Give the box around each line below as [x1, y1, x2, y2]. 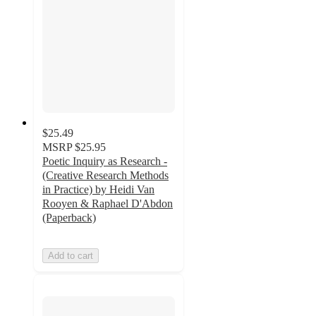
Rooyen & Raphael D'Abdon [42, 197, 173, 210]
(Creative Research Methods [42, 169, 169, 182]
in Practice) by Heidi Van [42, 183, 154, 196]
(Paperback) [42, 212, 96, 224]
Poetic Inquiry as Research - [42, 155, 167, 168]
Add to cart [48, 250, 93, 262]
